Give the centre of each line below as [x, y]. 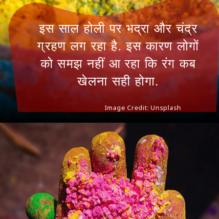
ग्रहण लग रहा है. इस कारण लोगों [118, 46]
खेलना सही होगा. [118, 81]
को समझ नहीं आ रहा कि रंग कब [118, 64]
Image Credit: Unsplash [143, 108]
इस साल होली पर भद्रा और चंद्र [118, 29]
